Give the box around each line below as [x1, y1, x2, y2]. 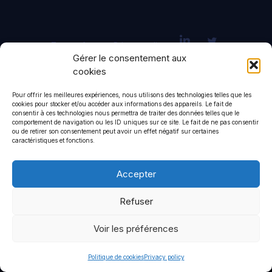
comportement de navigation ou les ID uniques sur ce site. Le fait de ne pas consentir [12, 118, 259, 126]
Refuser [119, 195, 153, 207]
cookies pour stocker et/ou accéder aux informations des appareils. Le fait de [12, 100, 232, 107]
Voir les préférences [93, 222, 178, 234]
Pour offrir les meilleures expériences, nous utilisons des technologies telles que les [12, 91, 251, 98]
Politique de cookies [87, 253, 144, 260]
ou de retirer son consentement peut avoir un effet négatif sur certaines [12, 127, 219, 135]
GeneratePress [167, 59, 225, 70]
